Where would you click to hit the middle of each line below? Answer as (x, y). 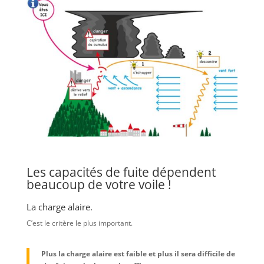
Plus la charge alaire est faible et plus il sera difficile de (138, 254)
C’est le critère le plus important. (79, 223)
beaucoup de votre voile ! (99, 185)
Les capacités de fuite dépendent (121, 172)
